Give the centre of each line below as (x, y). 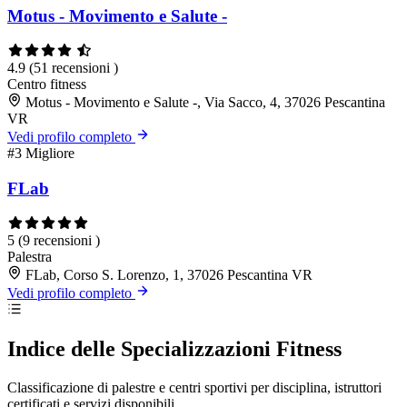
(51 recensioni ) (74, 68)
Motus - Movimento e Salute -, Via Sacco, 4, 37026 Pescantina (205, 103)
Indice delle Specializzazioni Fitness (174, 349)
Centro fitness (47, 84)
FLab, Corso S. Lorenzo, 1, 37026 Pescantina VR (169, 274)
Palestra (30, 256)
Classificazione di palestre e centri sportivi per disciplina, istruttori (194, 388)
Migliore (50, 154)
